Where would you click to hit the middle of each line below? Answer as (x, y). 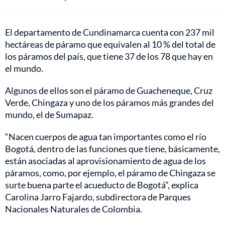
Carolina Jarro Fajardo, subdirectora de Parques (98, 197)
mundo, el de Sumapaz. (49, 114)
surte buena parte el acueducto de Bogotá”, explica (102, 185)
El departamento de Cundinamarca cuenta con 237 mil (110, 32)
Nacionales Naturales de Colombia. (74, 209)
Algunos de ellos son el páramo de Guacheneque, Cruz (109, 90)
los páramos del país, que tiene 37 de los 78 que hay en (109, 56)
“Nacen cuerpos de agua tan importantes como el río (106, 136)
